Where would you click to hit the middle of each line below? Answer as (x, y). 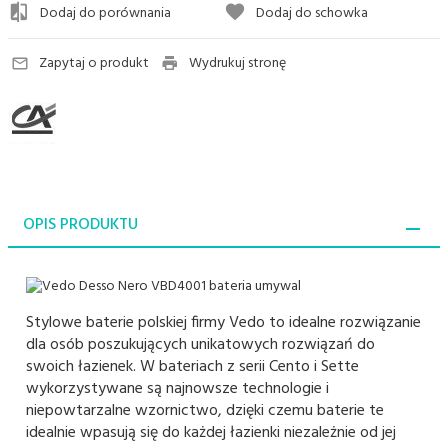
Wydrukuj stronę (238, 64)
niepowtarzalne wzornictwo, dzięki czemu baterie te (205, 411)
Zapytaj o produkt (93, 64)
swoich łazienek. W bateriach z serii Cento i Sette (192, 367)
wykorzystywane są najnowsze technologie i (177, 389)
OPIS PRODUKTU (80, 225)
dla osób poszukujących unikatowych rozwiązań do (200, 345)
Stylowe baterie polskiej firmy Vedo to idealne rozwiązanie (223, 323)
